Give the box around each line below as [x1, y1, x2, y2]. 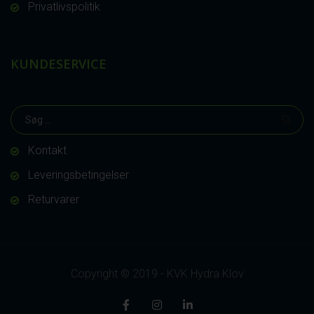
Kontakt [28, 144, 67, 158]
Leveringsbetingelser [28, 168, 129, 182]
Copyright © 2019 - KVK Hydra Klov [70, 267, 244, 281]
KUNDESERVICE [11, 55, 107, 73]
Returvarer [28, 193, 79, 207]
